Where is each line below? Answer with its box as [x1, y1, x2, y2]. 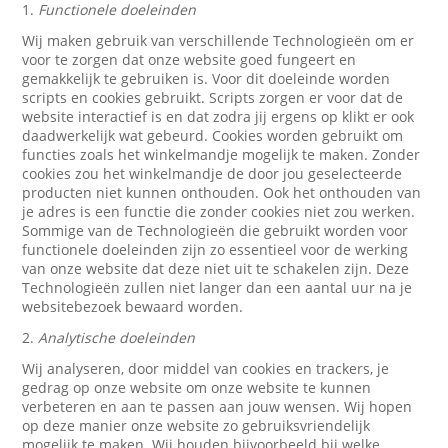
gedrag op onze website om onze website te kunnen [22, 378, 372, 397]
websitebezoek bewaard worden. [22, 297, 244, 316]
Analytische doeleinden [38, 328, 196, 347]
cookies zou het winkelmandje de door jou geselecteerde [22, 164, 403, 183]
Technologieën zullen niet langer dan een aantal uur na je [22, 278, 413, 297]
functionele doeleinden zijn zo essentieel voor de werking [22, 240, 409, 259]
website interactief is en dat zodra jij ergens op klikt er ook [22, 107, 415, 126]
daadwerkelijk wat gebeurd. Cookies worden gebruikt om [22, 126, 404, 145]
